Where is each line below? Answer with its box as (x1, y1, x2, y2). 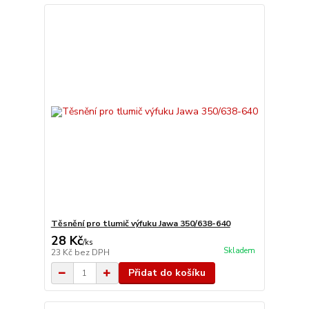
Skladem (223, 246, 255, 257)
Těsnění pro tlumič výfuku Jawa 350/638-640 (50, 218, 230, 229)
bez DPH (74, 247, 110, 258)
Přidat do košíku (128, 266, 206, 279)
